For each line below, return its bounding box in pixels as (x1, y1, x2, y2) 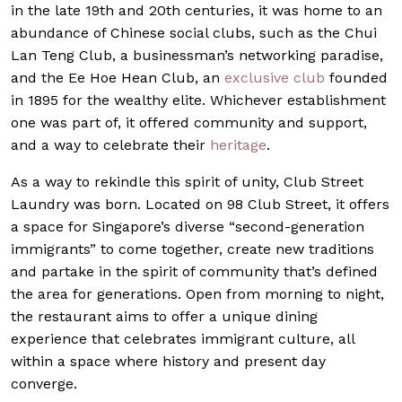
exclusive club (224, 68, 325, 86)
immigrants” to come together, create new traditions (11, 240, 374, 258)
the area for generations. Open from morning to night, (11, 284, 384, 302)
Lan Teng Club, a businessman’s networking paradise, (11, 46, 383, 64)
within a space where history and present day (11, 352, 326, 370)
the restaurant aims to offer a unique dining (11, 307, 318, 325)
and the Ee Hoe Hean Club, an (11, 68, 224, 86)
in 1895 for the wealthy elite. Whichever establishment (11, 91, 386, 109)
